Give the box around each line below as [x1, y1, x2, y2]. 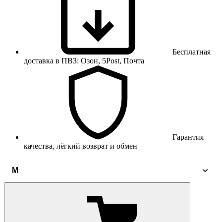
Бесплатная [172, 48, 211, 56]
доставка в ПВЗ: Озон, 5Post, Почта [24, 56, 144, 65]
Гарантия [172, 133, 204, 142]
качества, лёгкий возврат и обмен [24, 142, 137, 151]
